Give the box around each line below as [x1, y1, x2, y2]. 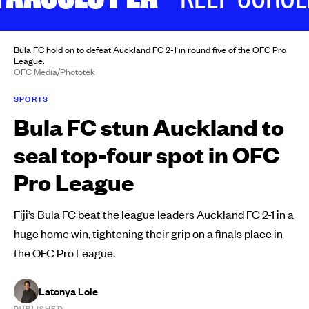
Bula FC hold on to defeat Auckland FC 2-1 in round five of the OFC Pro [14, 43, 286, 57]
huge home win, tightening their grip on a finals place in [14, 226, 283, 241]
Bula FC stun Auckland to [14, 112, 284, 142]
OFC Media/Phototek [14, 66, 95, 79]
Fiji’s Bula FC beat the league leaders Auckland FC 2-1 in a [14, 206, 294, 222]
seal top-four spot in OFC [14, 139, 279, 170]
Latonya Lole [39, 284, 98, 299]
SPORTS [14, 93, 49, 106]
